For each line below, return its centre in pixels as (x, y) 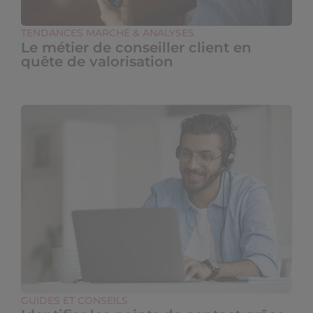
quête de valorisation (97, 61)
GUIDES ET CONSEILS (74, 300)
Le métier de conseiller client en (136, 48)
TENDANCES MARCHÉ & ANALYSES (108, 33)
